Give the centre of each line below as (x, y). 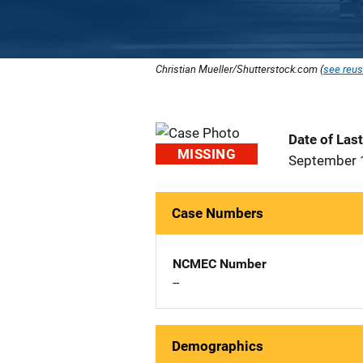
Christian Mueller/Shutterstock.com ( (239, 69)
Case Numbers (218, 213)
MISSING (207, 154)
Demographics (218, 346)
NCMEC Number (220, 264)
